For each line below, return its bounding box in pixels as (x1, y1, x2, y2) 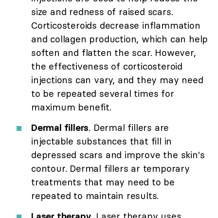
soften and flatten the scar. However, (31, 47, 196, 59)
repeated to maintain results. (31, 190, 159, 202)
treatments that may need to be (31, 176, 175, 188)
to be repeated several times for (31, 88, 174, 100)
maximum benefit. (31, 101, 111, 113)
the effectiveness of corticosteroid (31, 60, 182, 73)
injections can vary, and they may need (31, 74, 203, 86)
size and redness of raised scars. (31, 6, 173, 18)
